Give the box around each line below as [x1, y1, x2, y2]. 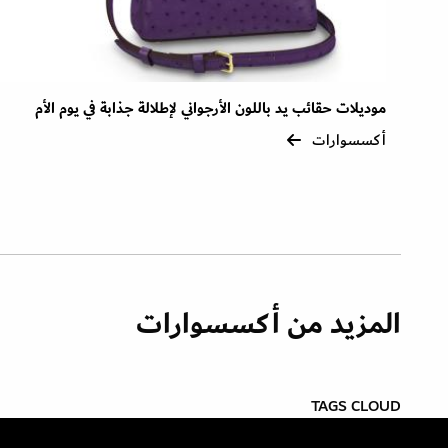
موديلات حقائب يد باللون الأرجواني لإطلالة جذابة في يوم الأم [35, 94, 386, 122]
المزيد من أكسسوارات [136, 297, 401, 350]
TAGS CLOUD [311, 392, 401, 419]
